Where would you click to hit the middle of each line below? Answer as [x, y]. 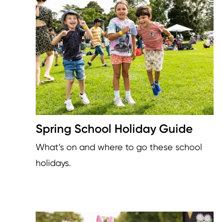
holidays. [53, 163]
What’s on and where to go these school [119, 147]
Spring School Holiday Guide [114, 128]
